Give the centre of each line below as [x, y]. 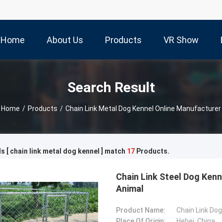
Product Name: [141, 210]
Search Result [111, 87]
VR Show [181, 40]
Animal [130, 189]
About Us [65, 40]
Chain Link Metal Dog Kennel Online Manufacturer [143, 108]
